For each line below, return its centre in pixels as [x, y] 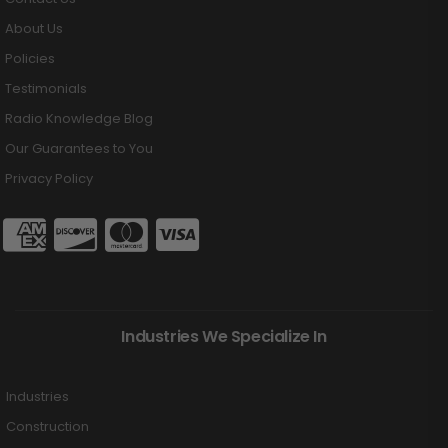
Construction [47, 426]
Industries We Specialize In [224, 336]
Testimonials [46, 88]
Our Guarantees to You [79, 148]
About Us [34, 28]
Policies [30, 58]
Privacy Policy [49, 178]
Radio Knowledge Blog [79, 118]
